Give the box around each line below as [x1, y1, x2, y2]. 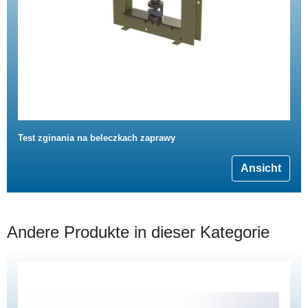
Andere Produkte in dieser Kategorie [7, 222, 269, 241]
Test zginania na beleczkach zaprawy [18, 132, 175, 143]
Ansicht [241, 162, 281, 174]
